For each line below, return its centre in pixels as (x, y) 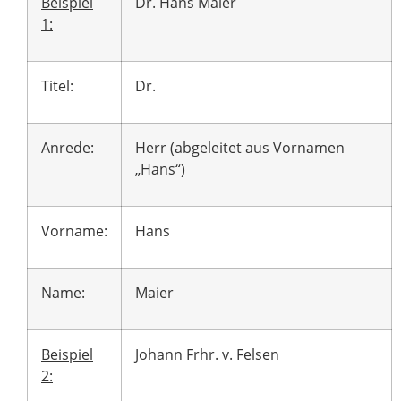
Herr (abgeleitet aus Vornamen (240, 148)
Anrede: (68, 148)
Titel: (57, 86)
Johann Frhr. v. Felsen (207, 355)
